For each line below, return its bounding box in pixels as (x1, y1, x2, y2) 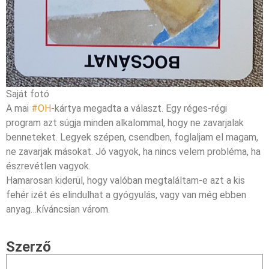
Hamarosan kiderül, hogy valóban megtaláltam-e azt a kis (6, 174, 245, 186)
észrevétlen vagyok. (6, 160, 91, 172)
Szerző (6, 238, 51, 255)
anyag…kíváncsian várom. (6, 203, 112, 215)
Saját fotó (6, 88, 49, 100)
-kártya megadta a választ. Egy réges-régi (51, 102, 227, 114)
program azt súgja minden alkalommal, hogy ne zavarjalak (6, 116, 244, 128)
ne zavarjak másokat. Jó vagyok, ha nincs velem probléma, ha (6, 145, 261, 157)
